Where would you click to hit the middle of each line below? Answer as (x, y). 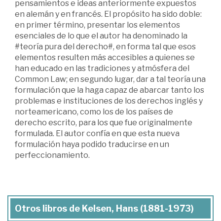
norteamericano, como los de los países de (94, 112)
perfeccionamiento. (52, 155)
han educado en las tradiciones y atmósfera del (102, 69)
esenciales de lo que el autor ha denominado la (101, 36)
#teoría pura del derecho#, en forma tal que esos (105, 47)
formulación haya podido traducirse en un (92, 145)
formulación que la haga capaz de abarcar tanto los (110, 90)
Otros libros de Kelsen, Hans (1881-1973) (104, 209)
